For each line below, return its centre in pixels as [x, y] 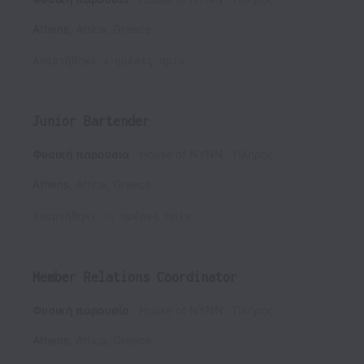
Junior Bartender [91, 121]
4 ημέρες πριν [144, 60]
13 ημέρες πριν [147, 216]
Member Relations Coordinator [135, 277]
